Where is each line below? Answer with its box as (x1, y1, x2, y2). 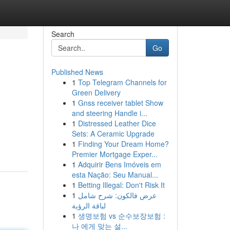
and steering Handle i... (71, 108, 147, 118)
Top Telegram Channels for (78, 77, 167, 87)
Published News (51, 67, 103, 77)
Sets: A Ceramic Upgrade (71, 128, 155, 139)
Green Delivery (71, 87, 121, 98)
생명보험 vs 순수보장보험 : (78, 210, 165, 221)
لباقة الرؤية (71, 200, 106, 210)
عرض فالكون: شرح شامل (78, 190, 157, 200)
